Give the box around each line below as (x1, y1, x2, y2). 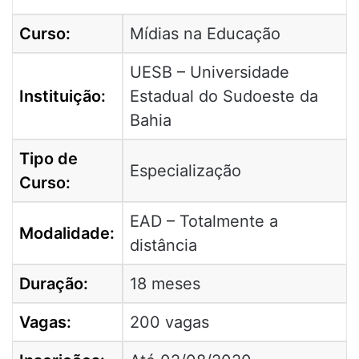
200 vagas (130, 312, 209, 332)
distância (130, 235, 197, 255)
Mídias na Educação (130, 23, 280, 43)
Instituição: (19, 86, 106, 106)
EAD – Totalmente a (130, 211, 278, 231)
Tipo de (19, 148, 78, 168)
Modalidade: (19, 223, 115, 243)
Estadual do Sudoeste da (130, 86, 318, 106)
